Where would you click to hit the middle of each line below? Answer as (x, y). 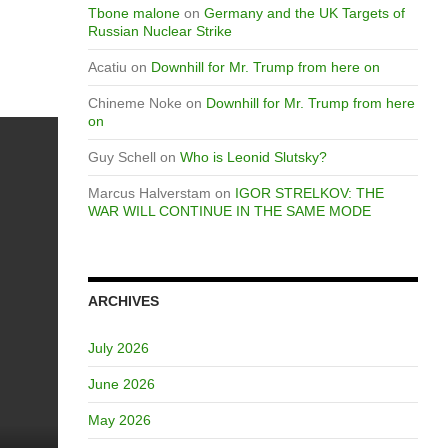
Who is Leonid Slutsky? (253, 157)
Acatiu (107, 67)
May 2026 (119, 420)
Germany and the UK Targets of (304, 13)
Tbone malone (133, 13)
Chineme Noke (134, 103)
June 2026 (121, 384)
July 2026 (118, 348)
